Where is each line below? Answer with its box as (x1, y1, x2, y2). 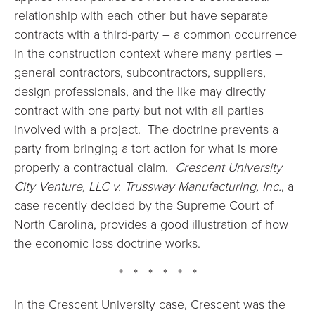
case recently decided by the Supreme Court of (14, 196, 274, 213)
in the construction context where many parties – (14, 44, 283, 61)
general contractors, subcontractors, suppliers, (14, 63, 266, 80)
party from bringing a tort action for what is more (14, 139, 278, 156)
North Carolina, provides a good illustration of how (14, 215, 288, 232)
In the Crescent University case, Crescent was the (14, 295, 285, 312)
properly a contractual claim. (14, 158, 175, 175)
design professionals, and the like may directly (14, 82, 266, 99)
